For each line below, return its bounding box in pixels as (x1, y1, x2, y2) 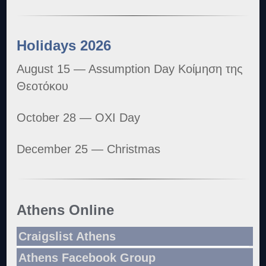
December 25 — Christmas (17, 142, 161, 156)
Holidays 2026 (17, 37, 112, 53)
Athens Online (17, 202, 115, 218)
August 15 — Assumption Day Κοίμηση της (17, 62, 243, 76)
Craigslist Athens (18, 229, 116, 243)
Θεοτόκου (17, 80, 69, 93)
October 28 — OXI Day (17, 111, 141, 125)
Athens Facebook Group (18, 251, 156, 264)
